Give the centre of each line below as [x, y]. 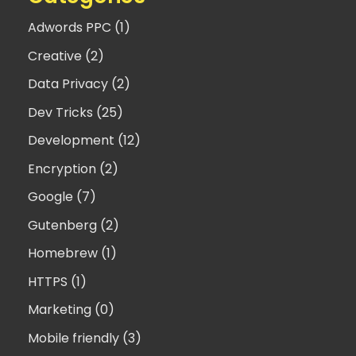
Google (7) [62, 197]
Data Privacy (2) [79, 84]
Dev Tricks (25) [75, 112]
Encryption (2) [73, 168]
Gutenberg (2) [74, 225]
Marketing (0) [71, 310]
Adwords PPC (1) [79, 28]
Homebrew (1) [72, 253]
